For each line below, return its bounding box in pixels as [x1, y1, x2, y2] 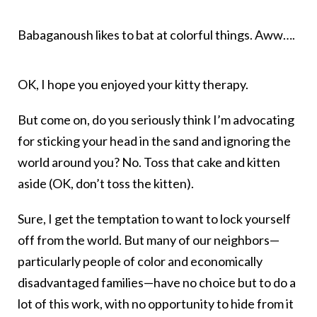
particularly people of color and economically [18, 253, 263, 270]
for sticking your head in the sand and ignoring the [18, 133, 291, 149]
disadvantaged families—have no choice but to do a [18, 275, 296, 291]
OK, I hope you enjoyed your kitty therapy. [18, 76, 248, 93]
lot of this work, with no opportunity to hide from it [18, 296, 294, 312]
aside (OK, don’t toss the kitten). [18, 175, 194, 192]
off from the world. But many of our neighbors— [18, 232, 279, 248]
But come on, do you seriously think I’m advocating [18, 112, 294, 128]
